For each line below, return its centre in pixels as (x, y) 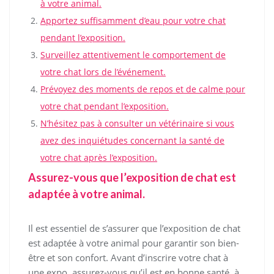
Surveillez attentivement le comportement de (133, 55)
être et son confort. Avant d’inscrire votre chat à (128, 257)
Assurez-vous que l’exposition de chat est (132, 177)
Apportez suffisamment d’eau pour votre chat (133, 20)
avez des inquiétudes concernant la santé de (132, 140)
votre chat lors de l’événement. (103, 72)
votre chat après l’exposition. (99, 157)
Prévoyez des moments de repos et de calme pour (143, 89)
